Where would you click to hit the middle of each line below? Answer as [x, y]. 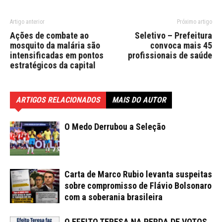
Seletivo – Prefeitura [173, 35]
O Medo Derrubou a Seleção [115, 126]
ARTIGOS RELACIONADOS [58, 100]
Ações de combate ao [49, 35]
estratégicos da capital [53, 65]
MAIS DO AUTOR [139, 100]
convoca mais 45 [181, 45]
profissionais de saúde [170, 55]
